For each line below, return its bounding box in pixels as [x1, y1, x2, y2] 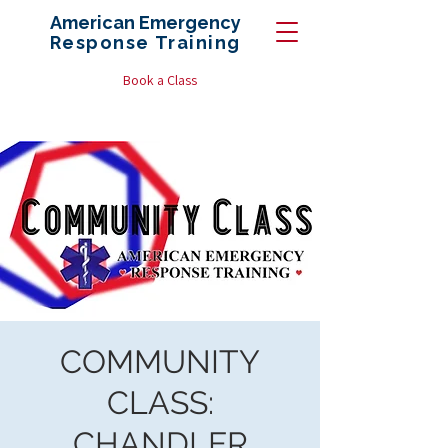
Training [149, 32, 241, 53]
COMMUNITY [60, 343, 260, 380]
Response [50, 32, 150, 53]
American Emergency [50, 12, 241, 33]
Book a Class [123, 71, 197, 89]
